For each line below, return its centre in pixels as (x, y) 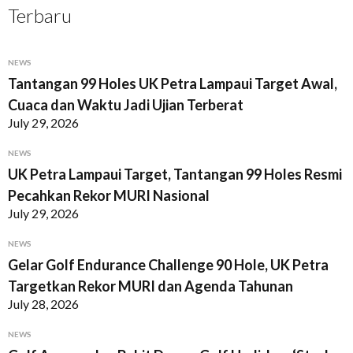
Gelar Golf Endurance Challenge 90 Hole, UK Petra (168, 265)
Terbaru (40, 16)
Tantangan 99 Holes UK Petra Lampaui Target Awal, (173, 84)
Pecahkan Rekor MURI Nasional (109, 196)
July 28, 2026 (43, 304)
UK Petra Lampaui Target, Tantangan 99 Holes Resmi (175, 175)
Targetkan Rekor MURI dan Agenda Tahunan (150, 286)
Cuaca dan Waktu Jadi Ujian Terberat (126, 105)
